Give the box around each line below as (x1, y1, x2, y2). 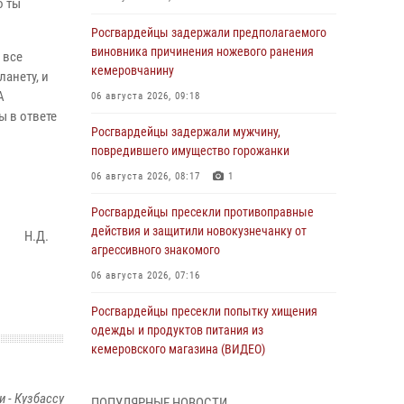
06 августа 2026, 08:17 (91, 170, 200, 182)
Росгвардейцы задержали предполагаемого (91, 25, 326, 40)
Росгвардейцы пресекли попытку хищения (91, 304, 317, 318)
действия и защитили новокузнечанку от (91, 224, 307, 238)
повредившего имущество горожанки (91, 143, 289, 158)
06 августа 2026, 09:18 (91, 90, 200, 102)
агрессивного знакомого (91, 243, 220, 257)
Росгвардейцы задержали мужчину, (91, 124, 280, 139)
